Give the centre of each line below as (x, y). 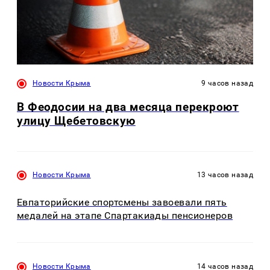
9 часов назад (227, 83)
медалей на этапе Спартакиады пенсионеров (125, 215)
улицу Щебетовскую (76, 121)
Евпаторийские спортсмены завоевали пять (122, 202)
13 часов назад (225, 175)
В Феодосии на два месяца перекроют (128, 107)
